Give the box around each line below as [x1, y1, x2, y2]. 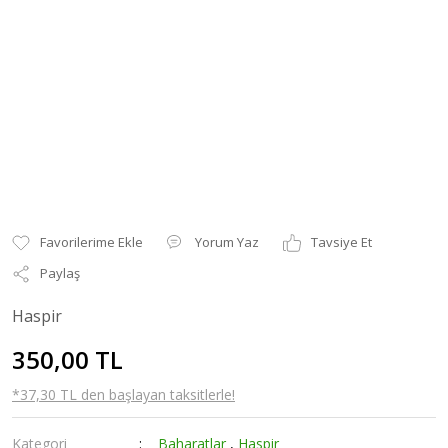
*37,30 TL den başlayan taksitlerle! [12, 385, 235, 404]
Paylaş [40, 264, 80, 282]
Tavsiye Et [311, 233, 372, 251]
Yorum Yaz [195, 233, 259, 251]
